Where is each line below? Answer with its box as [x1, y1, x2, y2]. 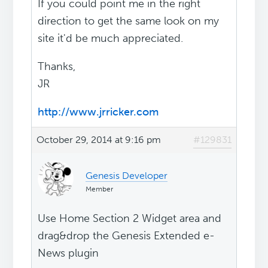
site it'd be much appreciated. [38, 32, 184, 45]
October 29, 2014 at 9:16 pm [36, 134, 162, 146]
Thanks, [38, 60, 76, 74]
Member [86, 185, 114, 194]
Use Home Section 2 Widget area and [38, 212, 222, 226]
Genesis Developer [86, 170, 168, 182]
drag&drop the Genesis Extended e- [38, 229, 215, 243]
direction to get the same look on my [38, 14, 220, 28]
